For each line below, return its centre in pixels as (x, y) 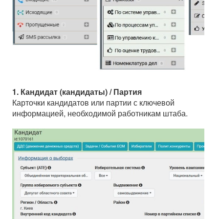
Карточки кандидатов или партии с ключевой (93, 103)
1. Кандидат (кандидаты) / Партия (77, 92)
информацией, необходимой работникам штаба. (100, 113)
